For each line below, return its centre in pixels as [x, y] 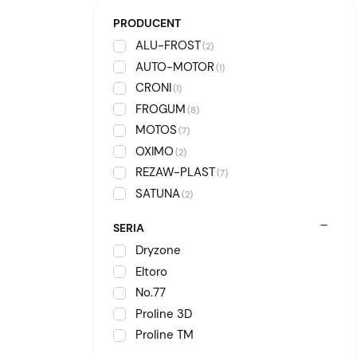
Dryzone [158, 250]
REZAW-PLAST [175, 172]
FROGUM [161, 109]
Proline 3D [164, 314]
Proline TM [165, 335]
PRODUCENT [147, 23]
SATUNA [158, 193]
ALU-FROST [168, 45]
